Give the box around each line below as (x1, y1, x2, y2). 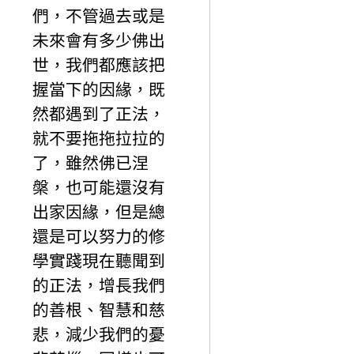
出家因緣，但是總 (32, 203, 165, 222)
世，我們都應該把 (32, 56, 165, 75)
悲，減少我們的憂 (32, 326, 165, 345)
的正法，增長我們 (32, 277, 165, 296)
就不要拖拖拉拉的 (32, 130, 165, 149)
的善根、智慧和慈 (32, 301, 165, 320)
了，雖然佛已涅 (32, 154, 149, 173)
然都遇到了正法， (32, 105, 165, 124)
